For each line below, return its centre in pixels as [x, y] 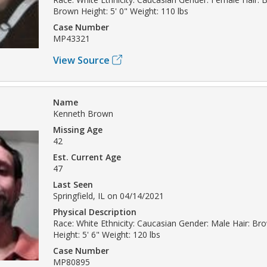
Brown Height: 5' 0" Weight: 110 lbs [121, 11]
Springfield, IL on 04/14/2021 [108, 195]
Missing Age [78, 129]
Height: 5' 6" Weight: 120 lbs [107, 234]
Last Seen [73, 184]
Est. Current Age [87, 157]
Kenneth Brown [83, 113]
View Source [81, 60]
